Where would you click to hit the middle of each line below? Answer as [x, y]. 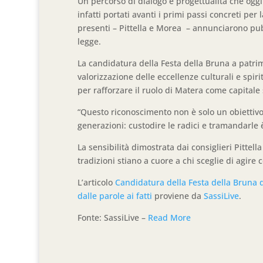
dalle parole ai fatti [115, 196]
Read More [170, 218]
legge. [90, 42]
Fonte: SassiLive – [113, 218]
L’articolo [97, 183]
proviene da [178, 196]
